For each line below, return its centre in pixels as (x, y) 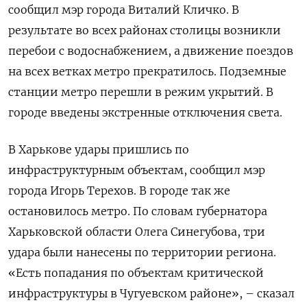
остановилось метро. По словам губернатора (138, 211)
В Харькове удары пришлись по (99, 149)
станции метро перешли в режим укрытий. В (141, 91)
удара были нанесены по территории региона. (142, 252)
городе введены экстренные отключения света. (145, 112)
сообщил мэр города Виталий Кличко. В (124, 9)
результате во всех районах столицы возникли (145, 30)
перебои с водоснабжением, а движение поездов (151, 50)
